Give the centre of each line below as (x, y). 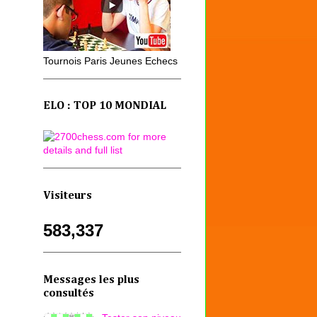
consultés (69, 293)
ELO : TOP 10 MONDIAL (105, 106)
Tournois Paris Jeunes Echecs (110, 60)
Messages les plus (91, 280)
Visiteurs (68, 196)
